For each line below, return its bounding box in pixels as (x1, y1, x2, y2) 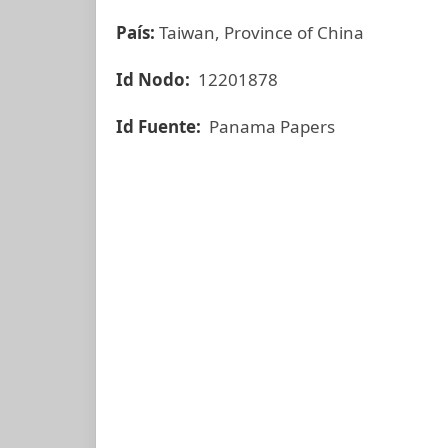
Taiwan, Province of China (155, 21, 364, 44)
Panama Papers (205, 115, 335, 138)
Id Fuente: (116, 115, 205, 138)
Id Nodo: (116, 68, 194, 91)
